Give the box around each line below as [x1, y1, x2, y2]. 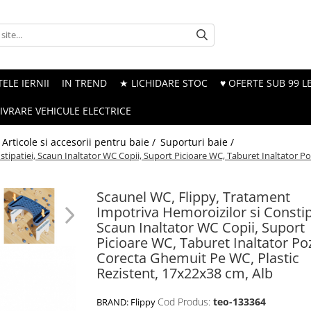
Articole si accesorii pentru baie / [2, 135, 158, 149]
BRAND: [96, 296, 131, 308]
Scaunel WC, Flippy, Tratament [96, 187, 290, 206]
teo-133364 [213, 295, 266, 308]
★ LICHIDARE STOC [119, 76, 208, 90]
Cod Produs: [158, 295, 210, 308]
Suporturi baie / [160, 135, 237, 149]
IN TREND [62, 76, 107, 90]
